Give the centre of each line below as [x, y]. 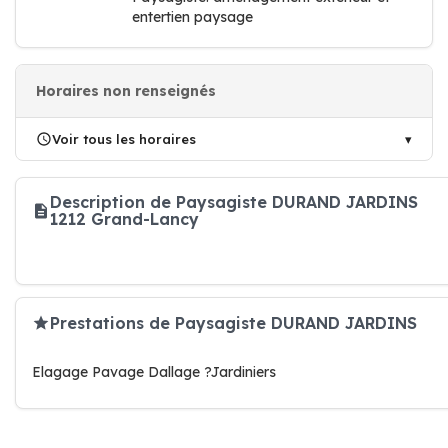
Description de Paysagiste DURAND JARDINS [234, 202]
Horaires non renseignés [126, 91]
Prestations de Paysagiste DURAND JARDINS [233, 322]
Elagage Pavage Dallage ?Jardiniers [154, 372]
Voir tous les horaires [124, 139]
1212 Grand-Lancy [124, 219]
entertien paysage [192, 17]
